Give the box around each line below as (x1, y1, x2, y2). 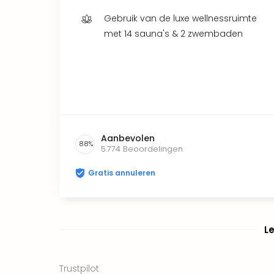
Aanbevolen (101, 131, 155, 144)
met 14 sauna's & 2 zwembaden (104, 27, 243, 40)
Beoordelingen (123, 143, 183, 155)
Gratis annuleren (88, 167, 155, 178)
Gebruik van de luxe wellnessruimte (104, 12, 257, 24)
